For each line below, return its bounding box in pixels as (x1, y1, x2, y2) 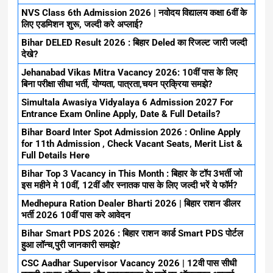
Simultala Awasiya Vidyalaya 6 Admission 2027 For (21, 96, 234, 108)
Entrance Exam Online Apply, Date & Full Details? (21, 108, 221, 119)
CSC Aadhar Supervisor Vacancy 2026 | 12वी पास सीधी (21, 257, 237, 269)
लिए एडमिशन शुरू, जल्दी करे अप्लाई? (21, 18, 143, 30)
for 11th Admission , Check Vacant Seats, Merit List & (21, 138, 243, 149)
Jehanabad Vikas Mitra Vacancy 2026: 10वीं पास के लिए (21, 66, 238, 78)
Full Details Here (21, 149, 90, 161)
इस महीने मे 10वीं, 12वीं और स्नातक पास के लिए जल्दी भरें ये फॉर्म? (21, 179, 238, 191)
